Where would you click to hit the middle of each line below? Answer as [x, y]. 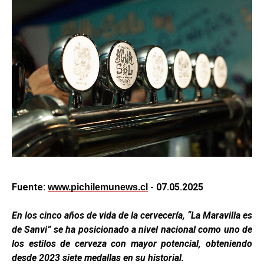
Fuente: [30, 187]
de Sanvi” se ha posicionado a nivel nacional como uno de [132, 230]
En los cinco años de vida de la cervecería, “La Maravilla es [132, 216]
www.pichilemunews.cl [98, 187]
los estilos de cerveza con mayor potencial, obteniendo [132, 244]
